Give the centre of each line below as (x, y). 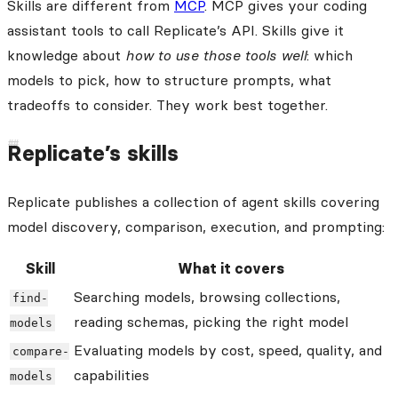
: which (330, 55)
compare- (41, 352)
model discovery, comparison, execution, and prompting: (196, 227)
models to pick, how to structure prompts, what (169, 80)
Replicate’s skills (93, 153)
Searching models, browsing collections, (207, 297)
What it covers (231, 269)
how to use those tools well (216, 55)
